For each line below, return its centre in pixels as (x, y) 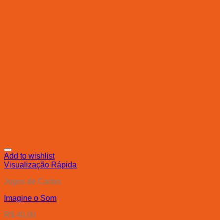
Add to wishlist (29, 156)
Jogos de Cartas (32, 182)
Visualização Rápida (40, 165)
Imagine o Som (30, 198)
